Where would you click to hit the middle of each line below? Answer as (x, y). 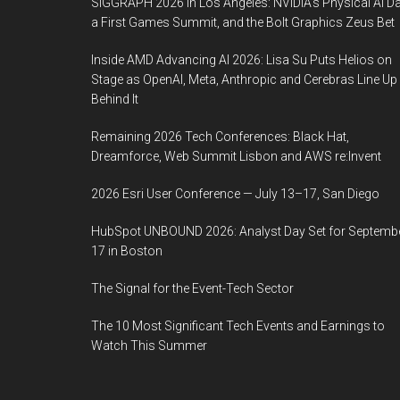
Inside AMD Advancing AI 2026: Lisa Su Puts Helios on (242, 60)
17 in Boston (127, 251)
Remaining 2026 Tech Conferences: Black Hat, (220, 137)
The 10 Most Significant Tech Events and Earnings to (238, 326)
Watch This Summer (149, 346)
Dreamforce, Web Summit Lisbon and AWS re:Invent (236, 156)
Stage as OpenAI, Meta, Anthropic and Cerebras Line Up (244, 79)
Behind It (115, 99)
